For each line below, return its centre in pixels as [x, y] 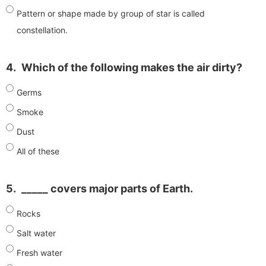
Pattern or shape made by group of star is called [111, 13]
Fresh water [39, 252]
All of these [38, 151]
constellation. [42, 30]
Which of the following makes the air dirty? [132, 67]
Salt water [36, 233]
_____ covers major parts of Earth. [107, 188]
